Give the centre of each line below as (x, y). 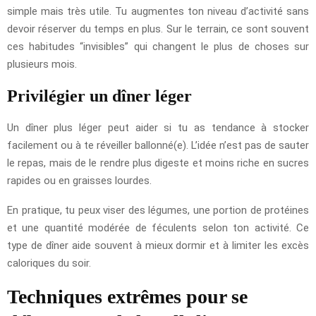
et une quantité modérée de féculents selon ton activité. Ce (158, 227)
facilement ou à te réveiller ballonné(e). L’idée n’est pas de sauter (158, 145)
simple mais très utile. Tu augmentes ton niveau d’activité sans (158, 11)
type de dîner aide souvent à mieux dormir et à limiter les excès (158, 245)
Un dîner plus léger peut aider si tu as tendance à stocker (158, 127)
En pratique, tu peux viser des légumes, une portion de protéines (158, 210)
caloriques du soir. (49, 263)
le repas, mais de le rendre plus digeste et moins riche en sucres (158, 163)
